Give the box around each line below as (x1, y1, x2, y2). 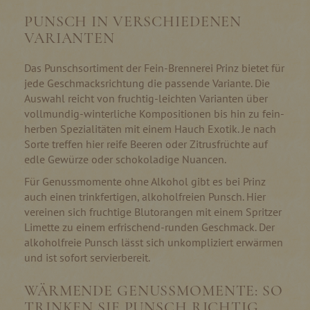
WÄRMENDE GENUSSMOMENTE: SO (24, 281, 283, 300)
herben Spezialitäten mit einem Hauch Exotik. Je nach (24, 121, 276, 136)
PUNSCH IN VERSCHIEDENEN (24, 12, 242, 30)
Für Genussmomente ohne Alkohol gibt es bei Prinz (24, 174, 266, 188)
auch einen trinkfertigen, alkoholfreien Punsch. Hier (24, 189, 266, 203)
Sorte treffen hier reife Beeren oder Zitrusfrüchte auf (24, 136, 268, 151)
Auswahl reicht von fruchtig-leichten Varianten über (24, 91, 268, 105)
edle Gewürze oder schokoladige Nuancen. (24, 152, 226, 166)
